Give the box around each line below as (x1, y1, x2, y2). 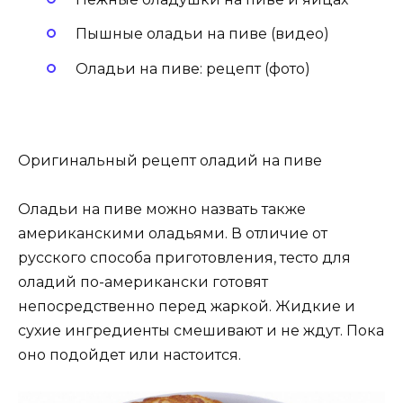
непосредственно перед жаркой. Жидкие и (18, 297, 355, 315)
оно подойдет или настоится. (18, 345, 241, 363)
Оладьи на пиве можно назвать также (18, 200, 306, 218)
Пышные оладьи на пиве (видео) (76, 25, 329, 43)
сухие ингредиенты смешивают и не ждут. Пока (18, 321, 384, 339)
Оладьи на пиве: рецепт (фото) (76, 59, 310, 77)
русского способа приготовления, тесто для (18, 248, 351, 266)
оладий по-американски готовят (18, 273, 268, 291)
